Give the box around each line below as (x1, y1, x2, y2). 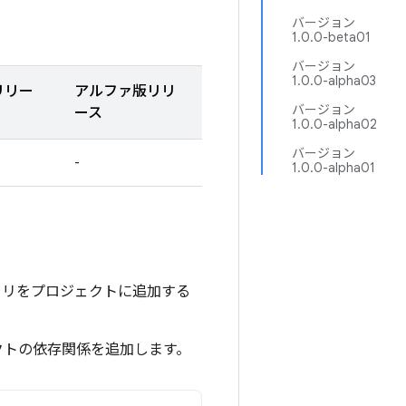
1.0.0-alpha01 (292, 159, 375, 176)
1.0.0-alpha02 (292, 116, 377, 132)
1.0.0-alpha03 (292, 72, 376, 89)
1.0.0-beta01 (292, 29, 371, 45)
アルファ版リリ (74, 82, 176, 101)
